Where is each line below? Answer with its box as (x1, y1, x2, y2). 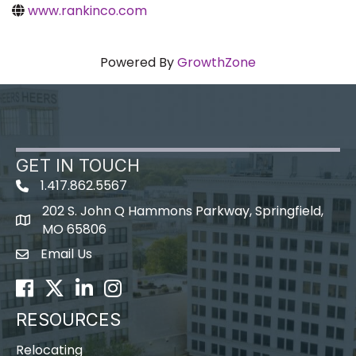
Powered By (100, 53, 177, 72)
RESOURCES (16, 309, 121, 331)
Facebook (15, 277, 78, 296)
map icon (15, 213, 74, 232)
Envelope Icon (15, 247, 103, 266)
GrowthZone (177, 53, 256, 72)
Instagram (103, 277, 168, 296)
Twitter (44, 277, 89, 296)
